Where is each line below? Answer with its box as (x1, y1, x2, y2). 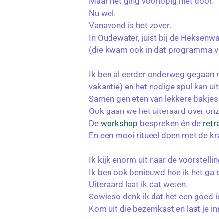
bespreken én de (140, 118, 201, 129)
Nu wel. (89, 8, 116, 19)
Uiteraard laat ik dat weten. (89, 179, 188, 190)
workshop (101, 118, 138, 129)
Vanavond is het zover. (89, 21, 171, 31)
